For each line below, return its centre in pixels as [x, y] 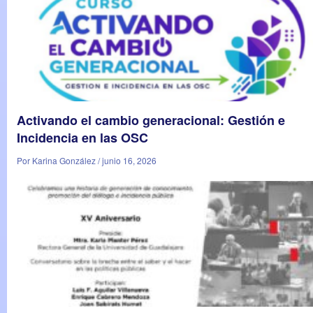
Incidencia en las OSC [82, 137]
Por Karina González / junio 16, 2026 [87, 160]
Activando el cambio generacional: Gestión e [151, 120]
